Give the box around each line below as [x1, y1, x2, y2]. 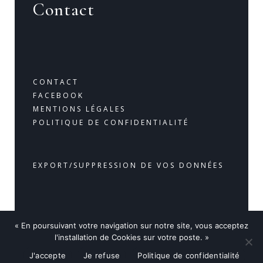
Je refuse [83, 250, 120, 260]
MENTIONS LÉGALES [32, 104, 126, 114]
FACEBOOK [32, 90, 84, 101]
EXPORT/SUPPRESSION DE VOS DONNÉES [32, 160, 224, 171]
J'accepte [29, 250, 66, 260]
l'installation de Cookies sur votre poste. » [54, 232, 209, 242]
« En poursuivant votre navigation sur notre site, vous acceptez [15, 221, 248, 230]
